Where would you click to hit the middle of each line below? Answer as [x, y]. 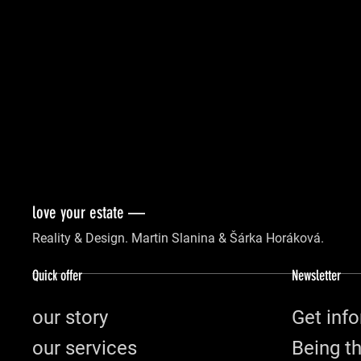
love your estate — [89, 212]
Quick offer [57, 276]
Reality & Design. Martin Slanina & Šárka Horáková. [178, 238]
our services [85, 348]
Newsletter [317, 276]
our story [70, 317]
